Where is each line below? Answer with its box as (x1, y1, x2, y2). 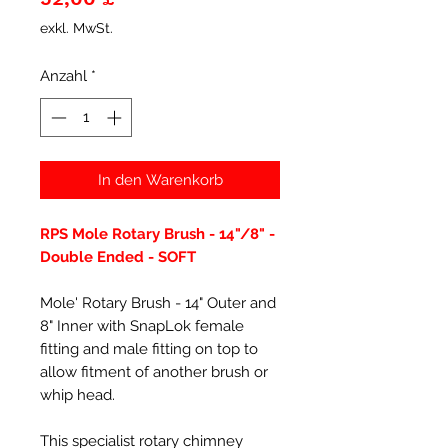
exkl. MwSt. (40, 20, 113, 36)
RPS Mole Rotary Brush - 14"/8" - (40, 224, 275, 243)
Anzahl (40, 67, 87, 85)
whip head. (40, 385, 115, 404)
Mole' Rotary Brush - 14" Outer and (40, 293, 276, 312)
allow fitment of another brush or (40, 362, 268, 381)
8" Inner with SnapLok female (40, 316, 244, 335)
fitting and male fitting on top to (40, 339, 258, 358)
